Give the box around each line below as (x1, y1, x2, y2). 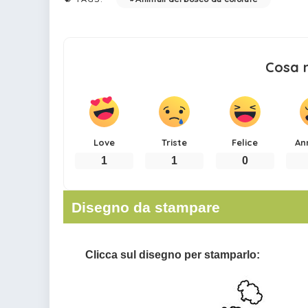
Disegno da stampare (71, 199, 221, 215)
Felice (232, 137, 258, 148)
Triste (162, 137, 188, 148)
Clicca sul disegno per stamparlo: (85, 248, 260, 261)
